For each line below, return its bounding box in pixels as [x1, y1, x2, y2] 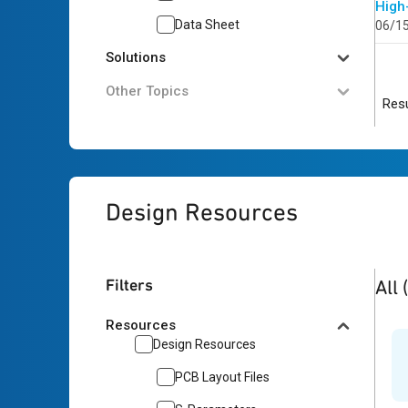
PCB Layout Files [175, 370, 270, 384]
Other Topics [106, 83, 189, 99]
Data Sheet [175, 17, 240, 32]
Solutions [106, 49, 166, 66]
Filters [106, 275, 153, 294]
